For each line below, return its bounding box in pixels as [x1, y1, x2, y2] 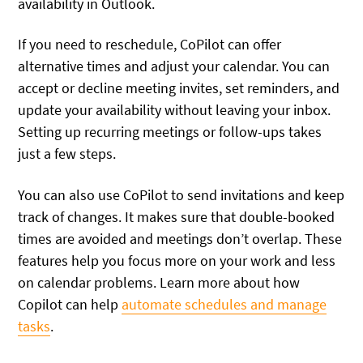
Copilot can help [18, 294, 122, 314]
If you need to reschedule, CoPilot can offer [18, 35, 282, 54]
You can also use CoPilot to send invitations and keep [18, 185, 345, 204]
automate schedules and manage [122, 294, 327, 314]
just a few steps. [18, 144, 117, 164]
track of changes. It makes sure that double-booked [18, 207, 335, 226]
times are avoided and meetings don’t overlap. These [18, 228, 343, 248]
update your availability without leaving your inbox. [18, 100, 331, 120]
